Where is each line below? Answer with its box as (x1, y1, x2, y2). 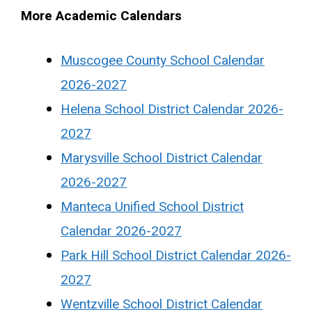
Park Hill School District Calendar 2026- (61, 245, 291, 265)
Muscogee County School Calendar (61, 50, 265, 70)
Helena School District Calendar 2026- (61, 99, 283, 119)
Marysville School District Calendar (61, 148, 263, 168)
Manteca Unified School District (61, 196, 244, 217)
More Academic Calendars (21, 6, 182, 26)
